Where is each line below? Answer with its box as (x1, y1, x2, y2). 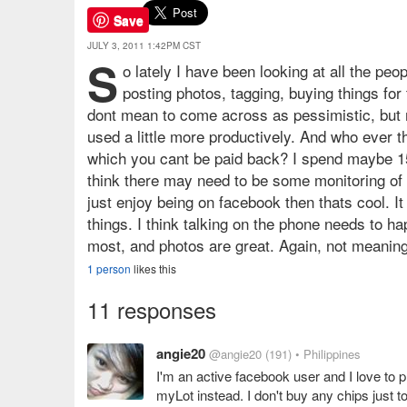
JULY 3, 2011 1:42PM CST (87, 39, 201, 52)
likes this (131, 261, 176, 276)
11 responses (87, 293, 216, 325)
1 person (87, 261, 131, 276)
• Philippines (295, 345, 361, 362)
